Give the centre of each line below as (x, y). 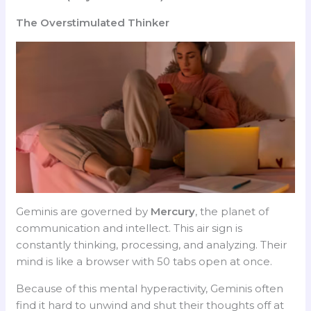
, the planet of (232, 211)
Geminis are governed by (84, 211)
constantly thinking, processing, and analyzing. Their (152, 244)
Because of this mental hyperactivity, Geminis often (150, 288)
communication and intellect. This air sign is (129, 228)
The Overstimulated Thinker (93, 22)
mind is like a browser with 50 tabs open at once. (144, 261)
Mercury (173, 211)
